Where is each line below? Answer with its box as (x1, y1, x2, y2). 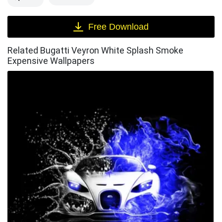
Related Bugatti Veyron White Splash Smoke (7, 45, 183, 55)
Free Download (88, 21, 149, 32)
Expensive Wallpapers (7, 55, 95, 66)
